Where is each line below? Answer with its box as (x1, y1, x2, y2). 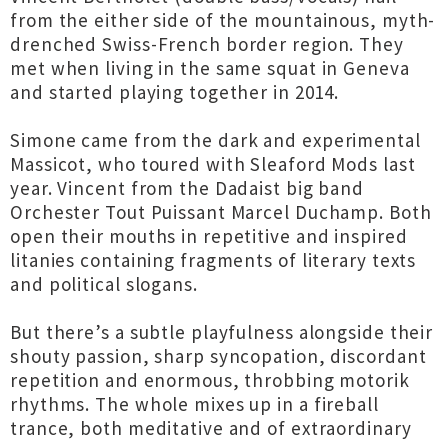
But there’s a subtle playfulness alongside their (10, 320, 434, 344)
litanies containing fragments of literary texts (10, 248, 417, 272)
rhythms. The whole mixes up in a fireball (10, 392, 379, 416)
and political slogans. (10, 272, 198, 296)
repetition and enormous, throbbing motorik (10, 368, 410, 392)
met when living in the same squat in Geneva (10, 56, 410, 80)
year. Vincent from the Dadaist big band (10, 176, 365, 200)
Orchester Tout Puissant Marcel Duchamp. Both (10, 200, 432, 224)
